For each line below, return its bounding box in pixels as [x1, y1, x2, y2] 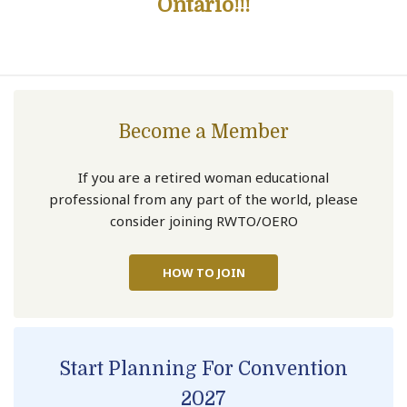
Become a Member [118, 120, 289, 143]
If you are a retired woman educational [78, 167, 329, 186]
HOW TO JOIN [162, 263, 245, 281]
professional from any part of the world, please [49, 189, 358, 208]
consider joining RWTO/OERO [109, 211, 298, 230]
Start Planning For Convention [59, 357, 348, 380]
